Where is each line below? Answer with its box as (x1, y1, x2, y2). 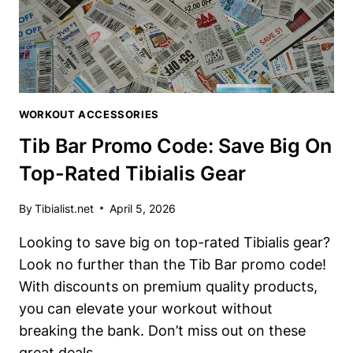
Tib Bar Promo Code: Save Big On (19, 134, 332, 158)
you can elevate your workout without (19, 299, 273, 317)
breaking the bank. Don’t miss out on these (19, 321, 306, 339)
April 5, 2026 (110, 201, 176, 215)
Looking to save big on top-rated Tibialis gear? (19, 233, 330, 251)
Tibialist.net (35, 201, 95, 215)
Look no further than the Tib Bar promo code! (19, 255, 326, 273)
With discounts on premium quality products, (19, 277, 318, 295)
